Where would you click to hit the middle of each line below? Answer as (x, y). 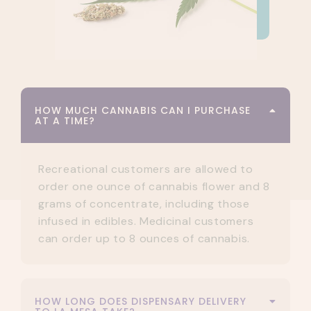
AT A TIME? (65, 121)
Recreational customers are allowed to (146, 169)
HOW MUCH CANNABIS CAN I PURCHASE (143, 111)
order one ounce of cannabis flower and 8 (154, 187)
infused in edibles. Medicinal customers (146, 221)
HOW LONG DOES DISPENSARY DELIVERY (141, 302)
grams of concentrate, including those (144, 204)
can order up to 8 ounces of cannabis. (144, 239)
